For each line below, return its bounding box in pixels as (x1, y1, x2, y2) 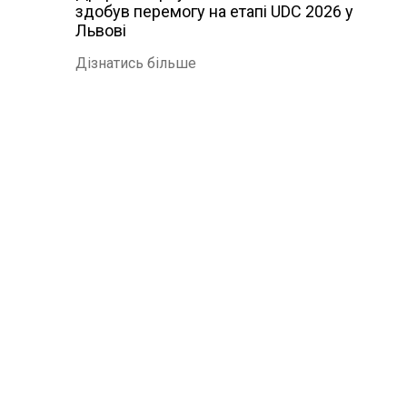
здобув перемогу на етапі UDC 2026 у (75, 2, 353, 21)
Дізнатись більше (75, 55, 196, 72)
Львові (75, 21, 126, 40)
